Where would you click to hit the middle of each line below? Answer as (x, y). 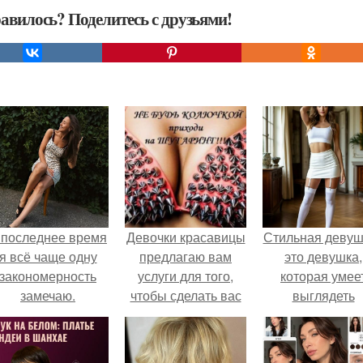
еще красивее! (186, 315)
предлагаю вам (186, 256)
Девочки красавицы (186, 237)
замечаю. (48, 295)
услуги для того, (186, 276)
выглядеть (323, 295)
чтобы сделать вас (186, 295)
